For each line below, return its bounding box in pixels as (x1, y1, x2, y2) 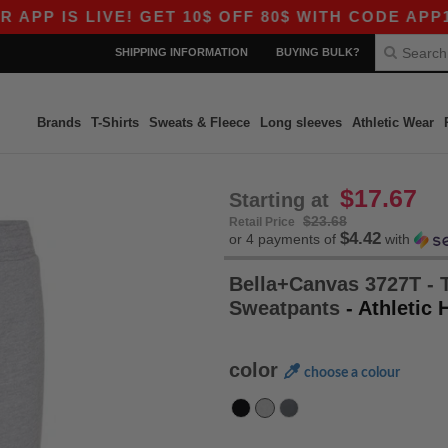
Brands (36, 115, 81, 130)
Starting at (229, 189, 335, 211)
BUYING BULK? (276, 46, 360, 58)
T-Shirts (90, 115, 139, 130)
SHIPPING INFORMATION (115, 46, 248, 58)
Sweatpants (229, 297, 346, 319)
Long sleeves (259, 115, 342, 130)
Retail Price (229, 215, 298, 229)
